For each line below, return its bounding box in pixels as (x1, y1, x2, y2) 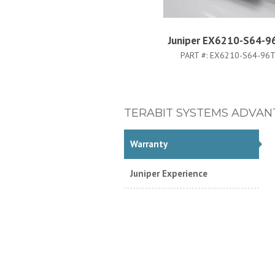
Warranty (130, 138, 168, 150)
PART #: (180, 50, 210, 61)
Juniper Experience (130, 168, 207, 179)
